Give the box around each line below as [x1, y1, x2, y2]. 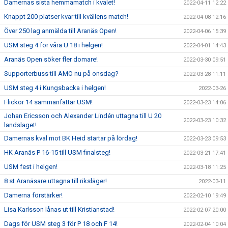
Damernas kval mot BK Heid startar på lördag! [4, 134, 137, 142]
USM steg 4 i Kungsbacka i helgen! [4, 84, 106, 92]
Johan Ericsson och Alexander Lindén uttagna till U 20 [4, 112, 161, 120]
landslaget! [4, 121, 37, 129]
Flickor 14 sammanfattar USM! [4, 98, 93, 106]
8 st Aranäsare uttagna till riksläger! [4, 177, 107, 185]
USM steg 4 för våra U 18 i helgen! [4, 41, 103, 49]
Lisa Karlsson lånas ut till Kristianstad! [4, 206, 115, 213]
